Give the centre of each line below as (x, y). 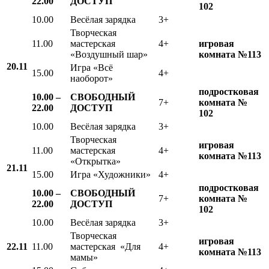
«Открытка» (95, 161)
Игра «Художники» (110, 174)
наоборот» (92, 78)
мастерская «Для (105, 246)
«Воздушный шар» (109, 54)
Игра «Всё (92, 67)
